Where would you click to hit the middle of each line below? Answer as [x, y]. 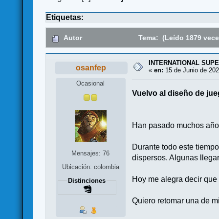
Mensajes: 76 [91, 153]
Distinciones [87, 180]
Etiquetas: [65, 18]
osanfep [91, 68]
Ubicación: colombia [90, 167]
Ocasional [91, 83]
